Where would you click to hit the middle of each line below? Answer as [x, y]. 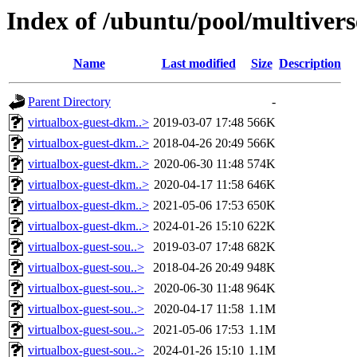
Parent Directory [69, 102]
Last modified [198, 64]
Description [310, 64]
